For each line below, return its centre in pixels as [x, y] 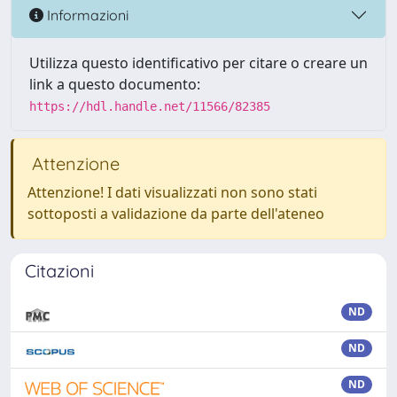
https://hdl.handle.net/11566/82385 [150, 106]
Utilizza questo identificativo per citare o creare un [198, 63]
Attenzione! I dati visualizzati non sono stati [172, 192]
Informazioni [86, 15]
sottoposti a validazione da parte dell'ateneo [176, 214]
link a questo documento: [115, 84]
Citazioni [59, 271]
